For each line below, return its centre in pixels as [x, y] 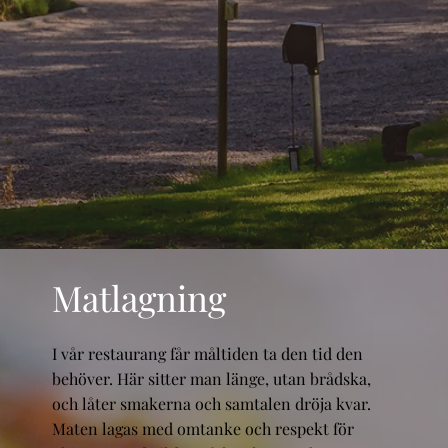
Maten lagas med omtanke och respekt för [202, 428]
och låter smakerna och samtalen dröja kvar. [211, 403]
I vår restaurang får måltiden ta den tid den [207, 353]
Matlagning [138, 297]
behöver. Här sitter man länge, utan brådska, [211, 378]
